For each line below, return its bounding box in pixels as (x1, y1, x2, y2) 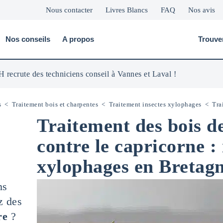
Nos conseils (5, 35, 50, 43)
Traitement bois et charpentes (11, 101, 98, 108)
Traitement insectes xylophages (109, 101, 202, 108)
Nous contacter (46, 6, 93, 14)
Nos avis (188, 6, 215, 14)
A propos (62, 35, 94, 43)
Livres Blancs (106, 6, 148, 14)
